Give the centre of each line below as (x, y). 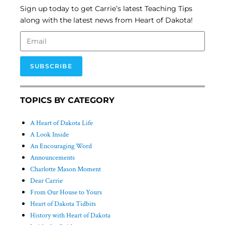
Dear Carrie (46, 181)
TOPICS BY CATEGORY (67, 100)
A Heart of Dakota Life (62, 123)
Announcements (52, 158)
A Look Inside (49, 135)
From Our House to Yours (66, 193)
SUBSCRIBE (51, 66)
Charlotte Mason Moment (66, 170)
